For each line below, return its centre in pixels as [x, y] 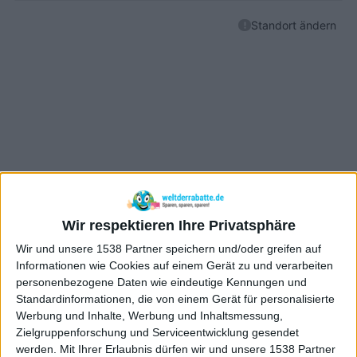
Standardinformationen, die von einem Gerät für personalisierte [175, 298]
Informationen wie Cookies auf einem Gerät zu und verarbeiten [175, 265]
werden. [36, 349]
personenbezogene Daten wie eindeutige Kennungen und [161, 282]
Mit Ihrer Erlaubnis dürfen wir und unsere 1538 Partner [198, 349]
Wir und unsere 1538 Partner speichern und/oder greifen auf [169, 248]
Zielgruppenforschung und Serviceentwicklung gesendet [157, 332]
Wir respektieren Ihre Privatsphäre [178, 225]
